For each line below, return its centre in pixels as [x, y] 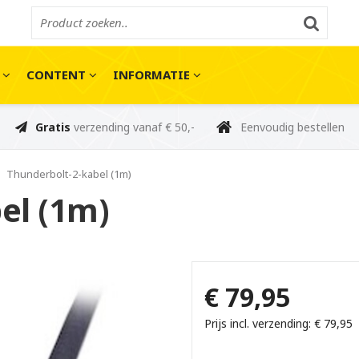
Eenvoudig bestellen [291, 127]
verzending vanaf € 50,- [133, 127]
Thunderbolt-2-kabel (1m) [69, 174]
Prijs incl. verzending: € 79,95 [278, 323]
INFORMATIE [153, 75]
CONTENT [58, 75]
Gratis [53, 127]
